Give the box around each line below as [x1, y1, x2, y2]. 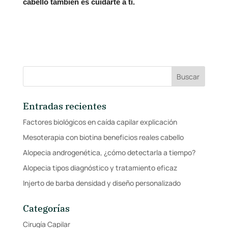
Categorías [22, 203, 70, 215]
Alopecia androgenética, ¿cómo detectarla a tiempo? [22, 148, 195, 158]
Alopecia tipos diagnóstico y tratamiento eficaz [22, 163, 177, 173]
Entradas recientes [22, 100, 106, 112]
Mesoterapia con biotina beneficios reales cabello [22, 132, 184, 142]
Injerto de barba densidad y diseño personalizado [22, 178, 181, 188]
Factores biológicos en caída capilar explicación [22, 117, 177, 127]
